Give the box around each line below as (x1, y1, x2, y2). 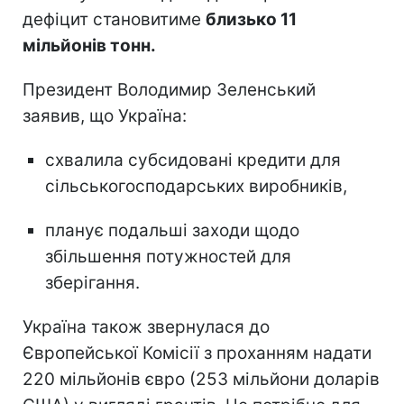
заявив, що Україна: (23, 105, 187, 126)
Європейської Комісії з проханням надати (23, 342, 372, 363)
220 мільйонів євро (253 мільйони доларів (23, 368, 380, 390)
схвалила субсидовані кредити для (45, 149, 341, 170)
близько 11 (206, 8, 297, 30)
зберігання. (45, 271, 140, 293)
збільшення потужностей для (45, 245, 291, 267)
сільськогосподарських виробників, (45, 175, 347, 197)
